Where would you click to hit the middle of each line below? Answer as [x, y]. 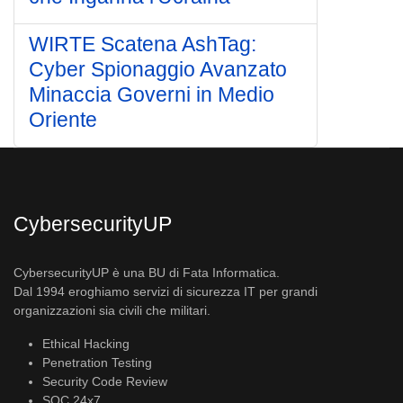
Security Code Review [105, 381]
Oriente [63, 120]
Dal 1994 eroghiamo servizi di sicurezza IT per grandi [166, 291]
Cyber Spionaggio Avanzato [158, 69]
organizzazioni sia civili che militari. [112, 310]
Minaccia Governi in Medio [152, 94]
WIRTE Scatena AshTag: [143, 44]
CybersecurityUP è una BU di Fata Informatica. [147, 273]
